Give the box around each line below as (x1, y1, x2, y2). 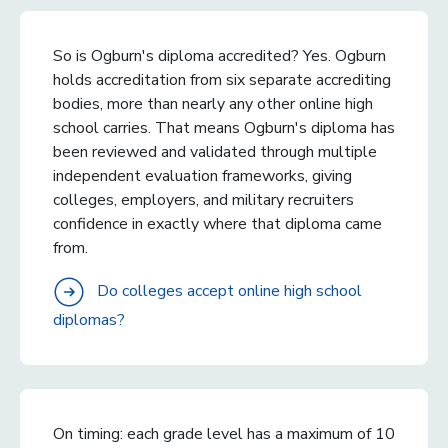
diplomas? (53, 308, 125, 331)
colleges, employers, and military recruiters (53, 188, 354, 211)
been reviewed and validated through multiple (53, 140, 377, 163)
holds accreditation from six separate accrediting (53, 68, 391, 91)
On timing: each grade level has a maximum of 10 (53, 422, 395, 445)
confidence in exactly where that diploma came (53, 212, 382, 235)
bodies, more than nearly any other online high (53, 92, 373, 115)
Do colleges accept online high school (97, 279, 362, 302)
